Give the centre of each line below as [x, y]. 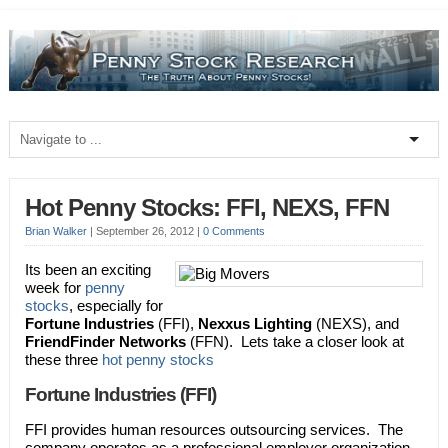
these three [63, 359]
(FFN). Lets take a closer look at [296, 341]
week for [54, 287]
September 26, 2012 [146, 230]
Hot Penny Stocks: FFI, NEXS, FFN [206, 207]
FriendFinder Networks [107, 341]
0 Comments [233, 230]
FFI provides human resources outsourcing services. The [213, 429]
